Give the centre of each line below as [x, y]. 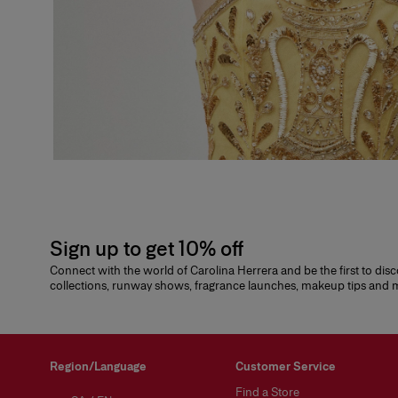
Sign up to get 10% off [147, 249]
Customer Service [286, 367]
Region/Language [98, 367]
